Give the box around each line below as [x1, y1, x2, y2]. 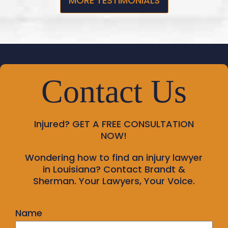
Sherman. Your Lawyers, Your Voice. [33, 174, 195, 187]
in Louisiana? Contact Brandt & [42, 162, 185, 176]
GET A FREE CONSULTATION [69, 117, 194, 130]
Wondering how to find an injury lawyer [25, 151, 203, 164]
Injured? [34, 117, 70, 130]
